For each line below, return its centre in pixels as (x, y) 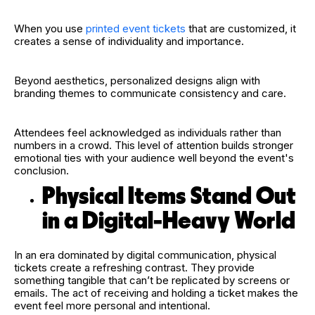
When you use (50, 28)
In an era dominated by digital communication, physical (145, 255)
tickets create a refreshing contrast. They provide (134, 268)
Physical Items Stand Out (169, 196)
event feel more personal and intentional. (112, 306)
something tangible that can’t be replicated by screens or (152, 281)
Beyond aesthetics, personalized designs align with (137, 80)
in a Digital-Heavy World (171, 221)
